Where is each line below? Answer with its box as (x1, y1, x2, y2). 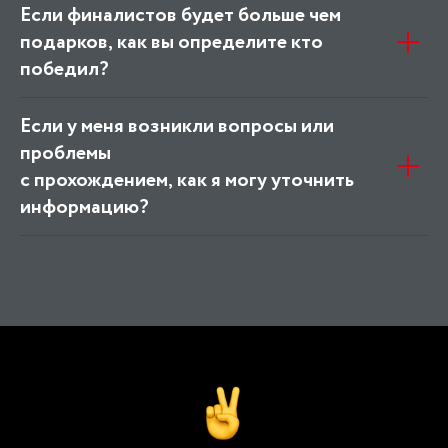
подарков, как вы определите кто (20, 27, 323, 57)
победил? (20, 54, 109, 84)
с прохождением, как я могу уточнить (20, 165, 354, 195)
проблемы (20, 138, 111, 168)
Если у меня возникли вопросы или (20, 111, 334, 141)
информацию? (20, 192, 149, 222)
